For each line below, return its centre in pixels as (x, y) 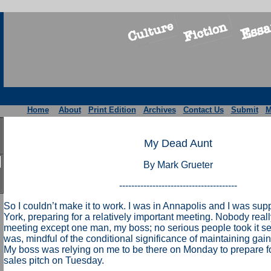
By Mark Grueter (178, 165)
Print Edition (112, 110)
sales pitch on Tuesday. (54, 260)
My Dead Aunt (178, 143)
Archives (159, 110)
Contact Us (203, 110)
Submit (244, 110)
